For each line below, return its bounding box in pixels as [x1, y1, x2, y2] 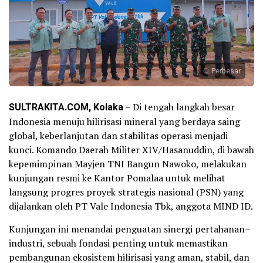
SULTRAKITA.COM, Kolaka [9, 100, 123, 114]
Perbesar [211, 65, 241, 76]
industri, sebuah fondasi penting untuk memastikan [9, 236, 228, 249]
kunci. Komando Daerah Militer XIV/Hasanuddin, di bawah [9, 143, 254, 156]
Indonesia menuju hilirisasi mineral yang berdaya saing [9, 114, 240, 128]
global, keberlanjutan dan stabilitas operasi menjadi [9, 129, 228, 142]
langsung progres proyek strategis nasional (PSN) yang [9, 185, 244, 198]
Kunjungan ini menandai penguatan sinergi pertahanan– [9, 222, 251, 235]
